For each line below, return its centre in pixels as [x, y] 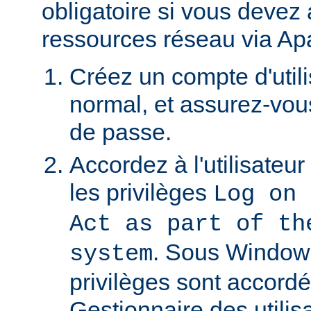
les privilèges [141, 192]
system [111, 254]
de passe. [120, 132]
